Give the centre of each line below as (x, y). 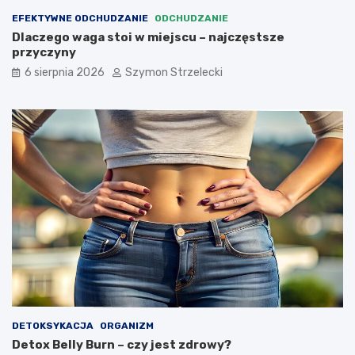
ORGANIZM (127, 326)
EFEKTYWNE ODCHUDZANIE (80, 18)
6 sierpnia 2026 (65, 72)
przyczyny (44, 52)
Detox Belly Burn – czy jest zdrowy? (122, 345)
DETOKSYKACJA (53, 326)
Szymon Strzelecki (174, 72)
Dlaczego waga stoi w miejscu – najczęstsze (148, 37)
